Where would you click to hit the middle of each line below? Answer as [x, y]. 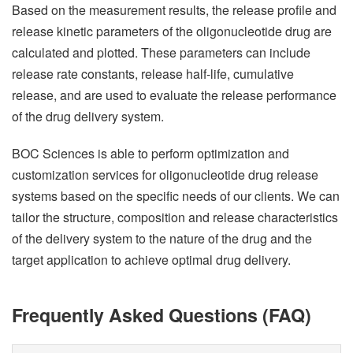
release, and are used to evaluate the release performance [174, 95]
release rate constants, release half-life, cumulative [153, 74]
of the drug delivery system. [88, 117]
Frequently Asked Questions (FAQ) [162, 315]
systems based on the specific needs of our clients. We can [176, 196]
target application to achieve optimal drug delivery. [151, 260]
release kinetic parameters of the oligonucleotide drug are [172, 32]
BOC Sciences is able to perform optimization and [150, 154]
